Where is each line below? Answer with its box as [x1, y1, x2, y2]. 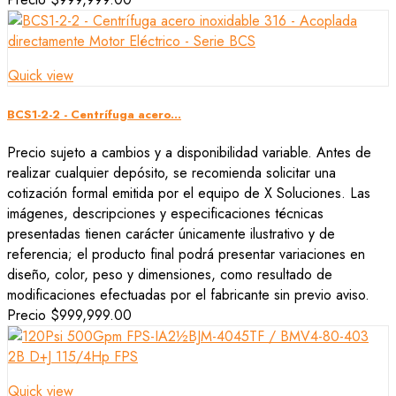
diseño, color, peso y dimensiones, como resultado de [7, 264, 332, 285]
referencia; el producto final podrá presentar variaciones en [7, 244, 365, 264]
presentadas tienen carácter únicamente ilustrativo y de [7, 224, 335, 244]
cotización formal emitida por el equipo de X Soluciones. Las [7, 183, 370, 203]
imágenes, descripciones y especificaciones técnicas [7, 203, 324, 224]
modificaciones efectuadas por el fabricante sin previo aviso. [7, 285, 369, 305]
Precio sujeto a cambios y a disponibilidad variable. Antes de [7, 142, 371, 163]
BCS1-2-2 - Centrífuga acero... [7, 105, 181, 123]
